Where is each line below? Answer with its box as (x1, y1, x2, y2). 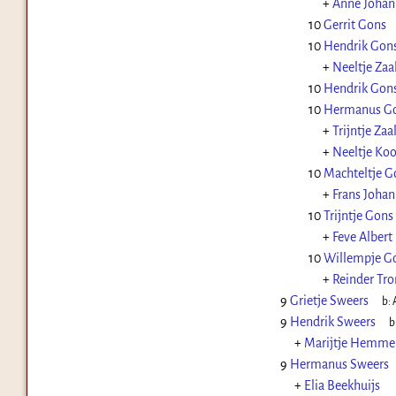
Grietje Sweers (289, 293, 369, 308)
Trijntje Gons (323, 209, 393, 224)
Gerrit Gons (323, 18, 386, 33)
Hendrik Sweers (289, 315, 376, 330)
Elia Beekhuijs (303, 378, 380, 393)
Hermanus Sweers (289, 357, 389, 372)
